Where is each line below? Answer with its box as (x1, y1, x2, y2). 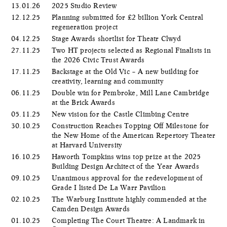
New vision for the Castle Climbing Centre (52, 109, 192, 118)
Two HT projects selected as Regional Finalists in (52, 46, 211, 54)
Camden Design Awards (52, 204, 132, 213)
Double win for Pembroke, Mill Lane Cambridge (52, 88, 209, 97)
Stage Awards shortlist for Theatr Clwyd (52, 34, 183, 43)
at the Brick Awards (52, 98, 117, 106)
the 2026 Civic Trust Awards (52, 55, 147, 64)
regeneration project (52, 22, 120, 31)
